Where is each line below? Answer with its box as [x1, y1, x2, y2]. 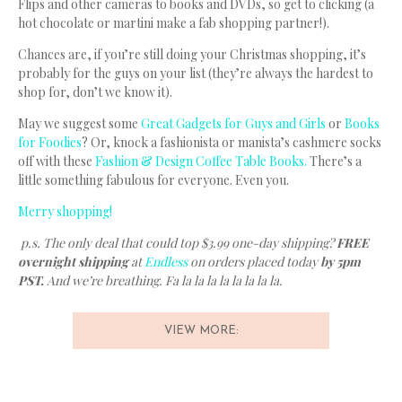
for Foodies [18, 134, 82, 152]
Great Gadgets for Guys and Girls [141, 115, 326, 133]
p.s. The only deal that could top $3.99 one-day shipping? [21, 234, 334, 252]
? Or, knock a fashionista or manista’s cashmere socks [82, 134, 381, 152]
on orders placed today [188, 253, 320, 271]
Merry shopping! [18, 203, 112, 221]
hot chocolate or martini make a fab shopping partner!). [18, 14, 329, 32]
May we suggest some [18, 115, 141, 133]
